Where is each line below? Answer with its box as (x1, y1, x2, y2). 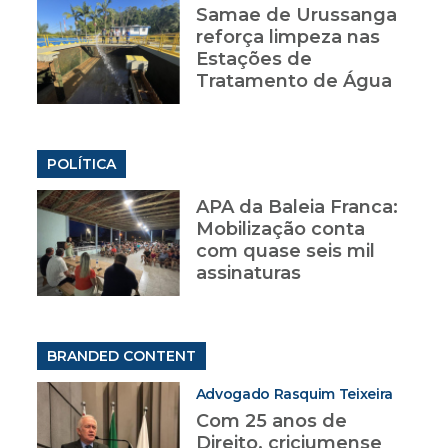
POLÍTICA (47, 155, 116, 174)
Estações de (195, 48, 312, 71)
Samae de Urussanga (195, 4, 397, 27)
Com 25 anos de (195, 410, 347, 433)
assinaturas (195, 262, 301, 285)
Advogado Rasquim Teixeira (195, 385, 393, 404)
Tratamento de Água (195, 70, 392, 93)
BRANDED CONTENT (47, 347, 196, 366)
